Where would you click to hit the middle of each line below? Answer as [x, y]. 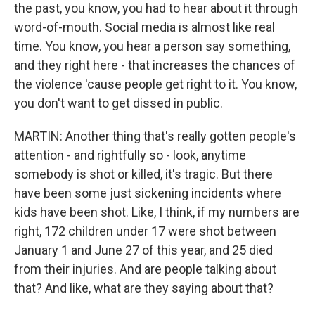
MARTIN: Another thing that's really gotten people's [155, 136]
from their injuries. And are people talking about [145, 269]
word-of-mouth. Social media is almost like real [144, 27]
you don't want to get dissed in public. [118, 103]
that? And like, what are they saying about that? [144, 288]
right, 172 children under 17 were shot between [145, 231]
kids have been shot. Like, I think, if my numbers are [157, 212]
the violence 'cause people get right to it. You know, [155, 84]
